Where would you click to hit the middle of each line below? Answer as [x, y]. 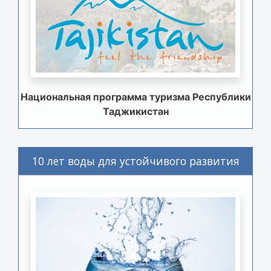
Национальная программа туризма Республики [135, 97]
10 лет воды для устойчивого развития [135, 161]
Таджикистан [135, 112]
